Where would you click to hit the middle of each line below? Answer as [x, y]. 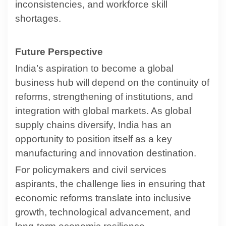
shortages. [38, 18]
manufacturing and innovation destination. [106, 153]
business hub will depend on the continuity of [112, 82]
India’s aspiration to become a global [94, 68]
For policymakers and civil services [91, 169]
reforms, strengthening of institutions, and [104, 96]
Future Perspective [59, 51]
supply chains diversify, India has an [93, 125]
